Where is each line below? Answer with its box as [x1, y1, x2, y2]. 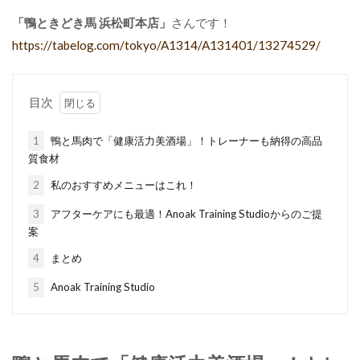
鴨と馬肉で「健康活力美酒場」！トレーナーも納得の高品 [47, 134, 322, 147]
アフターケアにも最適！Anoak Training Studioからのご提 [47, 207, 322, 220]
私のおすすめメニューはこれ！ [47, 178, 197, 191]
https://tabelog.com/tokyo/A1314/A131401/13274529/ [12, 38, 321, 52]
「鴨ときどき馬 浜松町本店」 [12, 15, 171, 30]
